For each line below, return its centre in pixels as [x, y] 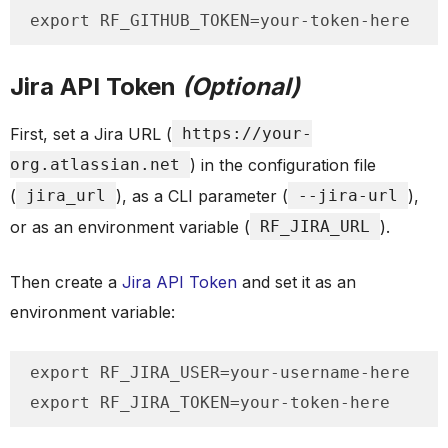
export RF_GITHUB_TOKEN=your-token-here [220, 20]
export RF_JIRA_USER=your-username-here [220, 372]
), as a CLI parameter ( [202, 196]
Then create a [66, 282]
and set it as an [296, 282]
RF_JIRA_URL [315, 226]
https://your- [247, 133]
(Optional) [241, 86]
